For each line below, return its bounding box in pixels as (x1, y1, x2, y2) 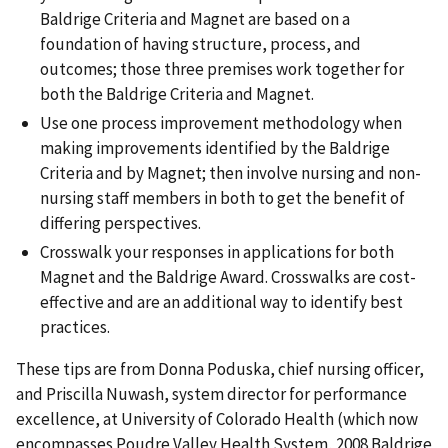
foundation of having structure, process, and (40, 32, 361, 55)
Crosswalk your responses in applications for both (40, 241, 394, 264)
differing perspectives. (40, 212, 201, 235)
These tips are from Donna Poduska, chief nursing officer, (16, 358, 424, 381)
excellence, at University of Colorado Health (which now (16, 408, 418, 431)
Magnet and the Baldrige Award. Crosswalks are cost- (40, 266, 416, 289)
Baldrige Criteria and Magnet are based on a (40, 7, 350, 30)
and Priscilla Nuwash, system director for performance (16, 383, 407, 406)
